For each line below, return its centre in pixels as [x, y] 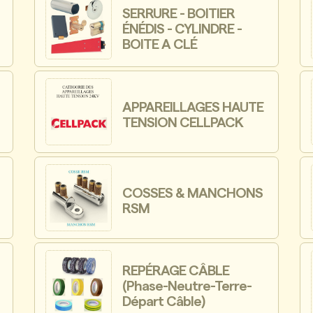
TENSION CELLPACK [183, 123]
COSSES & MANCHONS [193, 193]
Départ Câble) [164, 302]
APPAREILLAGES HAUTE [193, 108]
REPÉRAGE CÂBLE [176, 271]
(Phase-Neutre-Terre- [187, 287]
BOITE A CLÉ [160, 45]
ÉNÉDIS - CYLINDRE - [182, 30]
